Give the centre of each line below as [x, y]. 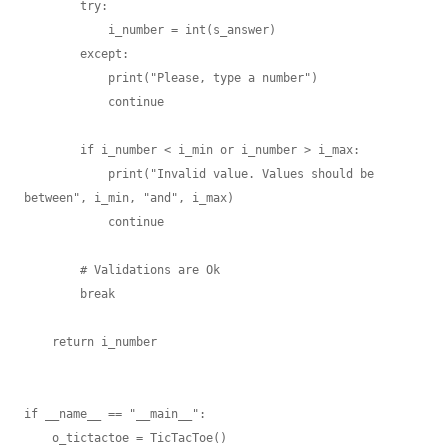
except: [52, 54]
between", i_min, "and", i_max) [129, 198]
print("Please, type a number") [66, 78]
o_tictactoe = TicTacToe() [38, 438]
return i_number [38, 342]
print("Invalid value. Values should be [66, 174]
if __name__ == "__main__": [115, 414]
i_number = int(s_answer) [66, 30]
